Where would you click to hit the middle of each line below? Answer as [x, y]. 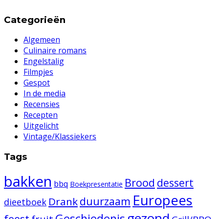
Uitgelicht [41, 126]
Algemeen [42, 40]
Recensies [42, 104]
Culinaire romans [55, 51]
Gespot [37, 83]
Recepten [41, 115]
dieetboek [25, 202]
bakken [28, 181]
